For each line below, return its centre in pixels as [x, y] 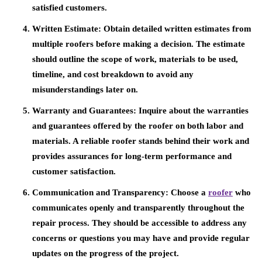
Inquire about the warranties [194, 111]
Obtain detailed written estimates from [177, 29]
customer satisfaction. [74, 172]
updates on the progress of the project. [106, 254]
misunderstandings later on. [85, 90]
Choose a [188, 193]
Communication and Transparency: [100, 193]
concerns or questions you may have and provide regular [141, 238]
